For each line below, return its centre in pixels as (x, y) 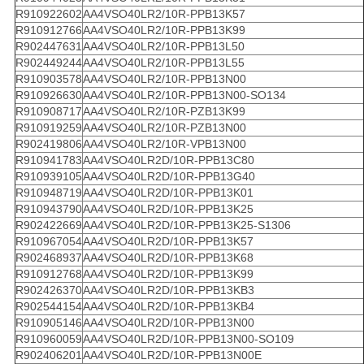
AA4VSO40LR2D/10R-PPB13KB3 (168, 290)
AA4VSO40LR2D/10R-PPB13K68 (168, 257)
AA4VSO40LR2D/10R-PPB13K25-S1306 (186, 225)
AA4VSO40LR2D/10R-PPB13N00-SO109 (188, 338)
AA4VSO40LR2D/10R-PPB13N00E (172, 355)
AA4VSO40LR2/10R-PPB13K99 (164, 30)
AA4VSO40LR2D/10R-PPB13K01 (168, 192)
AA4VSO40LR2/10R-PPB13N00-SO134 (184, 95)
